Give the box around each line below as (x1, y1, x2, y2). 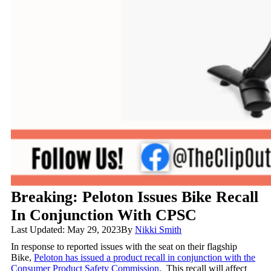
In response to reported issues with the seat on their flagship (11, 241, 238, 252)
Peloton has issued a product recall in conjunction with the (34, 252, 256, 263)
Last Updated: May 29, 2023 (11, 224, 122, 235)
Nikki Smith (135, 224, 182, 235)
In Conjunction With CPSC (11, 206, 197, 224)
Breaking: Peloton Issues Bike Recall (11, 188, 259, 206)
